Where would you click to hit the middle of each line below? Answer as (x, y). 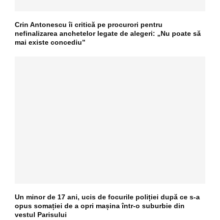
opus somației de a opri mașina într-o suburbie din (100, 206)
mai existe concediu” (50, 42)
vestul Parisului (41, 214)
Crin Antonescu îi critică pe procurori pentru (89, 25)
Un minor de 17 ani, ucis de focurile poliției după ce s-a (107, 197)
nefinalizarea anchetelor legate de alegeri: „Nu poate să (108, 34)
